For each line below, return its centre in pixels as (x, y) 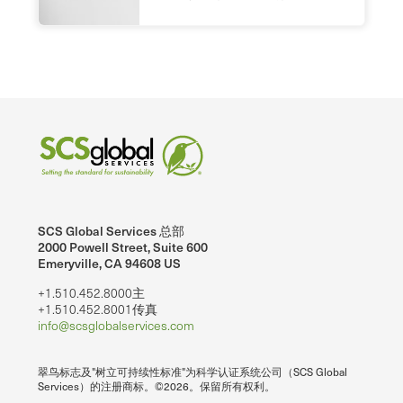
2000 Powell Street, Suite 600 (123, 246)
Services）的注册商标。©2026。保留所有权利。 (157, 385)
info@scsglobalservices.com (116, 325)
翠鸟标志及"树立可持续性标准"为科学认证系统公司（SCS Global (193, 371)
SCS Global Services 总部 (111, 230)
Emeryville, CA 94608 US (109, 263)
